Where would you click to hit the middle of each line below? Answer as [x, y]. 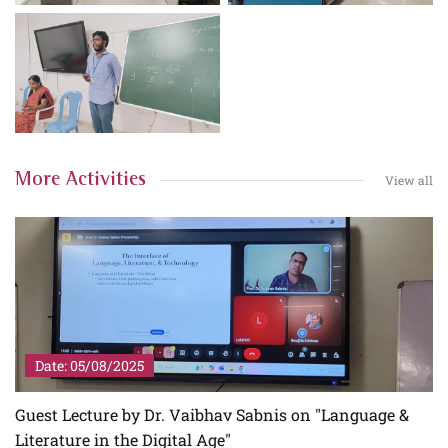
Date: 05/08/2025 [89, 365]
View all [409, 180]
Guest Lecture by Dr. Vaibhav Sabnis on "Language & [212, 414]
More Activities [80, 180]
